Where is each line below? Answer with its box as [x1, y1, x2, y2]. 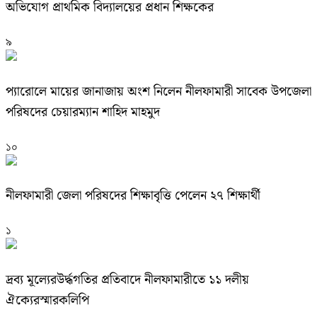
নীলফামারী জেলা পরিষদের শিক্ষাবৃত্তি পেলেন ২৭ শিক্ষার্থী [6, 185, 260, 207]
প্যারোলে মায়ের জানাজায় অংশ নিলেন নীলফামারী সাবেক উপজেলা [6, 81, 311, 102]
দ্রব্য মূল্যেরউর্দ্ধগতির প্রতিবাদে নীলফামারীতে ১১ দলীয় [6, 270, 249, 291]
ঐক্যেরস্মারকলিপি [6, 290, 89, 311]
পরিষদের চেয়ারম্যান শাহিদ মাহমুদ [6, 101, 160, 122]
